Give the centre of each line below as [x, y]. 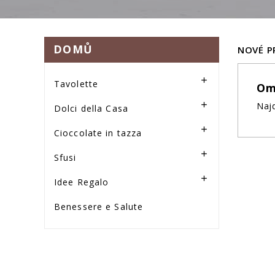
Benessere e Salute [99, 206]
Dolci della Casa [91, 108]
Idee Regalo [82, 182]
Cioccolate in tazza [98, 133]
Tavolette [76, 83]
